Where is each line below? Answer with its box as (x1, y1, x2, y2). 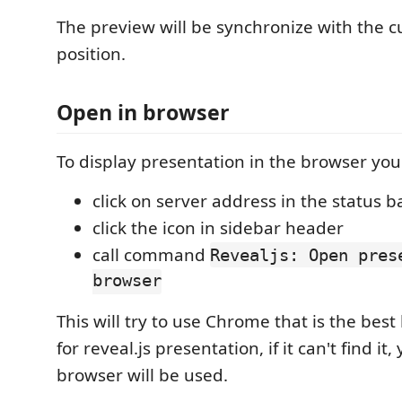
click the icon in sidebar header (92, 216, 344, 240)
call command (92, 243, 210, 267)
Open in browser (57, 98, 230, 127)
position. (57, 41, 126, 66)
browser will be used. (57, 363, 228, 387)
